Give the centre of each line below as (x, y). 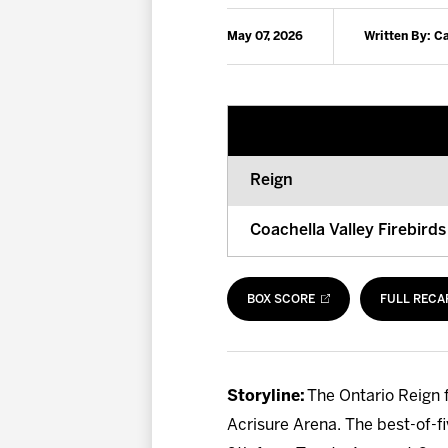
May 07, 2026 (265, 37)
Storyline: (267, 396)
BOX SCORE (281, 300)
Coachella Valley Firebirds (348, 231)
